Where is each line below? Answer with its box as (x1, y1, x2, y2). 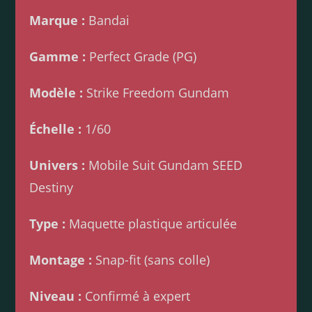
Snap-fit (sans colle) (92, 251, 210, 269)
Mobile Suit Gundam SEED (85, 157, 243, 174)
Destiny (29, 179, 74, 196)
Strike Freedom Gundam (83, 84, 230, 102)
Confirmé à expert (81, 288, 191, 305)
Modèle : (29, 84, 84, 102)
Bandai (85, 12, 130, 29)
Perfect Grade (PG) (86, 48, 197, 65)
